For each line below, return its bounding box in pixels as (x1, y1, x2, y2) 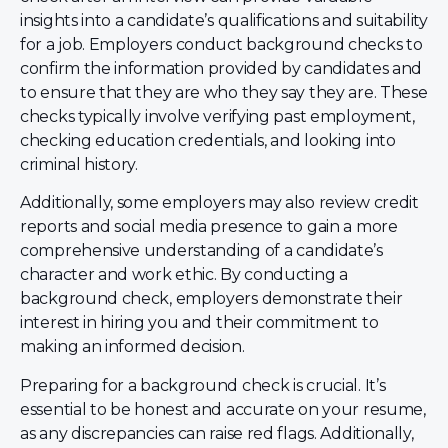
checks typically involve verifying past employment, (20, 106, 415, 126)
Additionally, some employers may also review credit (20, 193, 419, 213)
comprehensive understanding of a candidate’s (20, 241, 383, 261)
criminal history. (20, 154, 138, 174)
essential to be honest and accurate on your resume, (20, 399, 426, 419)
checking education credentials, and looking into (20, 130, 396, 150)
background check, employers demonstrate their (20, 289, 403, 309)
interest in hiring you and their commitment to (20, 313, 379, 333)
